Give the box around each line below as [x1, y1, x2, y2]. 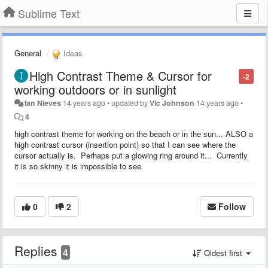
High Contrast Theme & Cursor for [29, 66, 212, 84]
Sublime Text [18, 5, 80, 21]
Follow [218, 200, 246, 212]
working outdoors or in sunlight [14, 80, 176, 98]
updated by [111, 97, 150, 108]
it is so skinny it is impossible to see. [14, 160, 144, 172]
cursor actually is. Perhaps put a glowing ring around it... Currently [14, 149, 248, 161]
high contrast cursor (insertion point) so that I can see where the [14, 138, 236, 150]
